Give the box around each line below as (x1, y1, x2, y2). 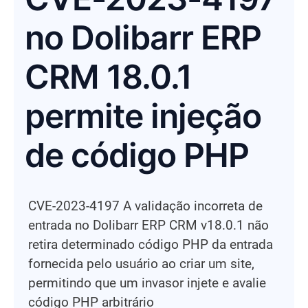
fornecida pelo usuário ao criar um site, (28, 256, 254, 272)
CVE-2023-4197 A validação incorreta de (28, 198, 263, 214)
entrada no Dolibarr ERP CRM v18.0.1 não (28, 217, 269, 233)
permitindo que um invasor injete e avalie (28, 275, 266, 291)
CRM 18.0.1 (25, 56, 192, 97)
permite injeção (25, 96, 261, 136)
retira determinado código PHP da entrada (28, 236, 273, 252)
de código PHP (25, 135, 249, 175)
